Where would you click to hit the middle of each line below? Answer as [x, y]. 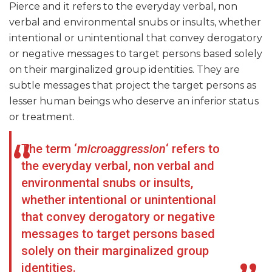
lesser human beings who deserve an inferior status [134, 101]
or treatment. [42, 117]
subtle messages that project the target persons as [133, 86]
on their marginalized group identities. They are [124, 70]
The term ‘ [49, 149]
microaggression [121, 149]
